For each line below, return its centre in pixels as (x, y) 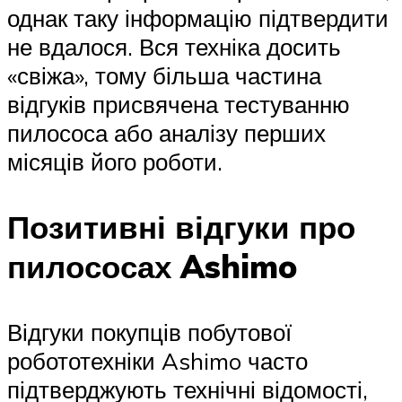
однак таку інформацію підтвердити (198, 17)
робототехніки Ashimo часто (157, 361)
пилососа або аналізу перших (166, 132)
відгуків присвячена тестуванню (179, 104)
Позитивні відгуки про (181, 227)
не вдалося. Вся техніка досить (174, 46)
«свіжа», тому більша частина (164, 75)
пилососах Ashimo (152, 267)
